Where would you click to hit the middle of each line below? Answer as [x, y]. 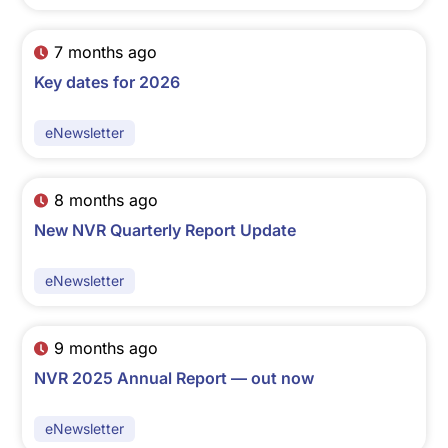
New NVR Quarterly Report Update [165, 230]
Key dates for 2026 [107, 82]
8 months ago [105, 200]
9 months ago [105, 348]
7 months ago [105, 52]
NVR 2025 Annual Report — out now [174, 378]
